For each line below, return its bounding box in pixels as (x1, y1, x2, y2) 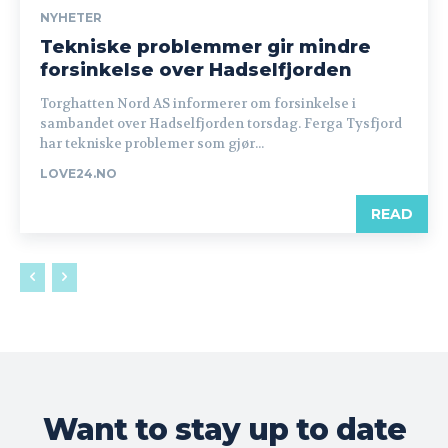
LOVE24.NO (40, 166, 117, 181)
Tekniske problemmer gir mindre (40, 36, 371, 58)
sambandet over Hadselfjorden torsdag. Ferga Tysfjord (40, 115, 402, 132)
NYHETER (40, 10, 102, 25)
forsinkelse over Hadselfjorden (40, 59, 352, 81)
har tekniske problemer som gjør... (40, 135, 264, 152)
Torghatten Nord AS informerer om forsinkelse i (40, 95, 356, 112)
